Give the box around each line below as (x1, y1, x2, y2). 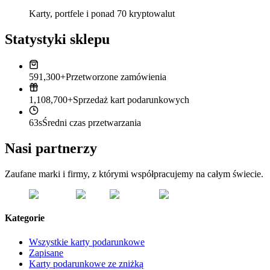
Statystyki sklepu (5, 31, 110, 48)
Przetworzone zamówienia (66, 72, 166, 83)
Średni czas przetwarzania (42, 118, 141, 128)
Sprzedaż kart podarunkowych (73, 95, 189, 105)
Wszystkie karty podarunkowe (29, 236, 145, 247)
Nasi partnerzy (5, 140, 97, 157)
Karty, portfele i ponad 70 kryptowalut (29, 8, 175, 19)
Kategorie (5, 213, 45, 224)
